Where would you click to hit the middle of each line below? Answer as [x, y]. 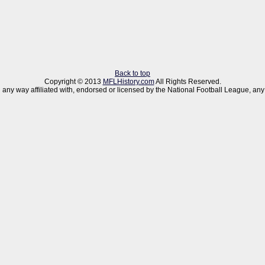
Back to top [132, 73]
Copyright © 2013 [73, 82]
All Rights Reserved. [188, 82]
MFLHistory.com [128, 82]
